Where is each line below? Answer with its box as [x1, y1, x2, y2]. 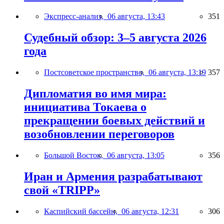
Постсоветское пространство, [44, 68, 148, 77]
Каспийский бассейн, [44, 206, 121, 215]
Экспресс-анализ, [44, 12, 107, 21]
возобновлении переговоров [24, 127, 174, 141]
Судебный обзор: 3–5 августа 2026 [24, 31, 206, 44]
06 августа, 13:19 [148, 68, 206, 77]
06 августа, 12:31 [121, 206, 179, 215]
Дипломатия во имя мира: [24, 87, 166, 100]
